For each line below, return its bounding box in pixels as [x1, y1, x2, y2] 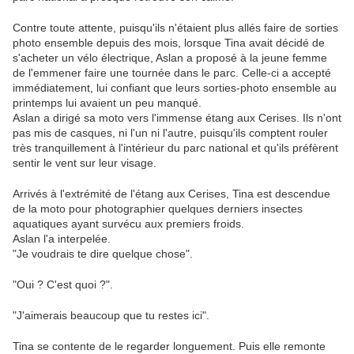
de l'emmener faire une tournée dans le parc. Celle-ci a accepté [13, 66, 331, 80]
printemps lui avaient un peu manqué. [13, 96, 201, 110]
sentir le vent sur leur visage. [13, 156, 156, 170]
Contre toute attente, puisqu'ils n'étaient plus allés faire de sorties [13, 21, 338, 35]
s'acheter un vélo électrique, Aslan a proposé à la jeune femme [13, 51, 327, 65]
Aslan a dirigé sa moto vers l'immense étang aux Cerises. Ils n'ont [13, 111, 341, 125]
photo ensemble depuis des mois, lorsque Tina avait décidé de [13, 36, 325, 50]
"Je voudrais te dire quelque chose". [13, 247, 193, 261]
